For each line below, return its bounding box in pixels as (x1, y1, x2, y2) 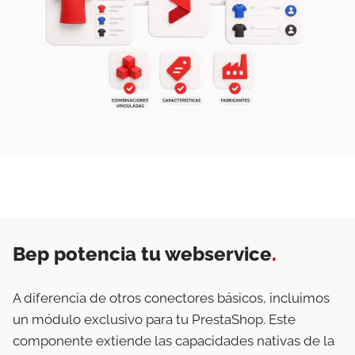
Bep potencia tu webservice (13, 242, 272, 265)
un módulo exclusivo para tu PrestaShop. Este (13, 311, 296, 327)
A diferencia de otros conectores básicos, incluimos (13, 289, 330, 306)
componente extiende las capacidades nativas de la (13, 332, 334, 349)
